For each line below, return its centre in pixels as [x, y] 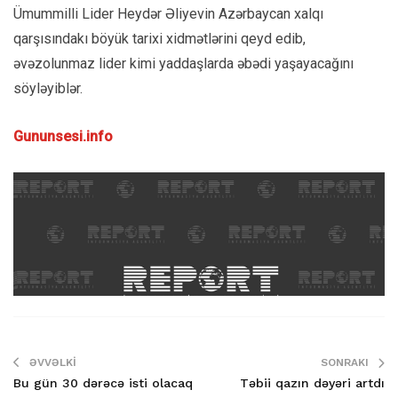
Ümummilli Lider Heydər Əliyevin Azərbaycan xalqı [168, 14]
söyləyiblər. [48, 88]
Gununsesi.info [63, 136]
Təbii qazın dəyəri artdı [312, 383]
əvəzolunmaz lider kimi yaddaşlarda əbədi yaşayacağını [183, 64]
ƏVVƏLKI [53, 362]
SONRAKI [345, 362]
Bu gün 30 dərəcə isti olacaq [103, 383]
